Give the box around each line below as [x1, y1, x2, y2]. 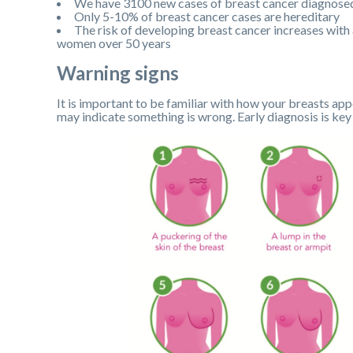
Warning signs [57, 61, 179, 84]
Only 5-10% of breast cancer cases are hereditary [74, 8, 340, 24]
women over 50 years [57, 35, 171, 50]
